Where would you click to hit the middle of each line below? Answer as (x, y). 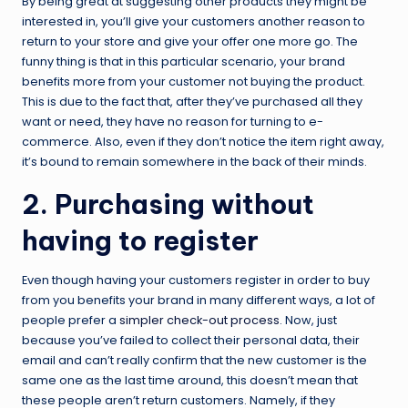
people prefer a (71, 320)
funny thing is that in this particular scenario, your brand (184, 61)
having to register (140, 240)
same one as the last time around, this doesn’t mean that (190, 380)
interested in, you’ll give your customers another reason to (194, 21)
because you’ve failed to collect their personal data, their (191, 340)
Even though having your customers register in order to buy (196, 280)
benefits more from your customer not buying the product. (194, 81)
